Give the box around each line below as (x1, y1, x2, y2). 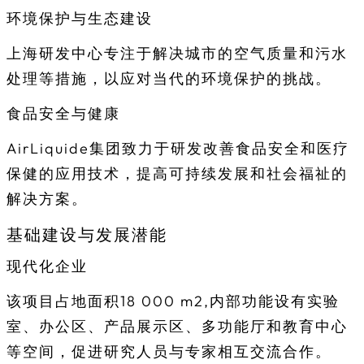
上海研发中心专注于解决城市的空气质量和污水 (6, 44, 348, 63)
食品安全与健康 (6, 104, 120, 123)
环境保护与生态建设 (6, 9, 153, 28)
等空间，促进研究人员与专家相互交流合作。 (6, 342, 331, 362)
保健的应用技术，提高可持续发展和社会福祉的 (6, 164, 348, 184)
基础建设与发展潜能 (6, 224, 167, 245)
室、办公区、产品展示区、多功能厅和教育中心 (6, 317, 348, 336)
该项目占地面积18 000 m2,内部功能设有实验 (6, 292, 340, 311)
